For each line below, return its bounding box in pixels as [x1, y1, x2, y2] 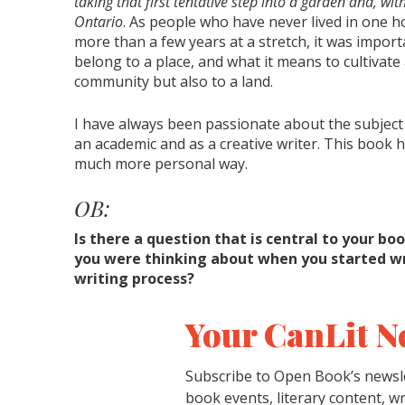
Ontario [74, 12, 123, 33]
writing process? [74, 268, 194, 289]
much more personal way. [74, 154, 248, 174]
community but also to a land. [74, 71, 273, 92]
